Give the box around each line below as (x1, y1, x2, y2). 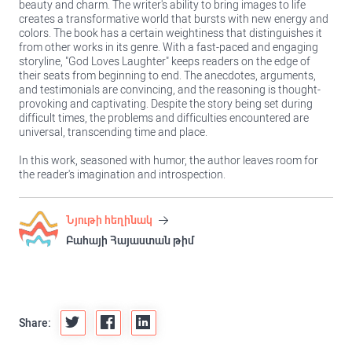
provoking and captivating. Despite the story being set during (19, 97, 313, 110)
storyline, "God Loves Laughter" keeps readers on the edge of (19, 55, 310, 68)
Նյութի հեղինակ (66, 214, 155, 226)
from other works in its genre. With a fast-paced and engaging (19, 41, 318, 53)
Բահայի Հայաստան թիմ (66, 234, 194, 247)
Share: (19, 316, 51, 329)
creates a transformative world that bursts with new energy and (19, 13, 328, 25)
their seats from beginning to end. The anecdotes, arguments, (19, 69, 316, 82)
